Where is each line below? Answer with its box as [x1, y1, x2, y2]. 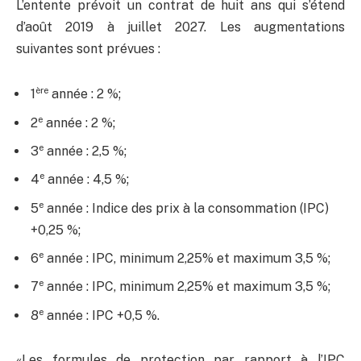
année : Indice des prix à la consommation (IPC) [44, 200, 329, 216]
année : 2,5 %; [44, 143, 127, 159]
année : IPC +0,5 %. [44, 307, 160, 323]
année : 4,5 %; [44, 172, 129, 188]
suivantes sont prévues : [16, 41, 160, 57]
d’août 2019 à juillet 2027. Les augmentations [16, 19, 345, 35]
